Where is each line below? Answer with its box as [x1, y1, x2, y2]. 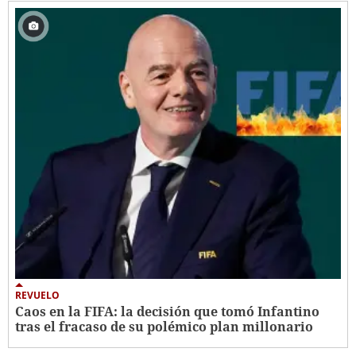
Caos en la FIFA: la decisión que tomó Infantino [15, 303, 319, 321]
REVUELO [15, 288, 60, 303]
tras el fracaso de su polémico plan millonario [15, 318, 313, 336]
